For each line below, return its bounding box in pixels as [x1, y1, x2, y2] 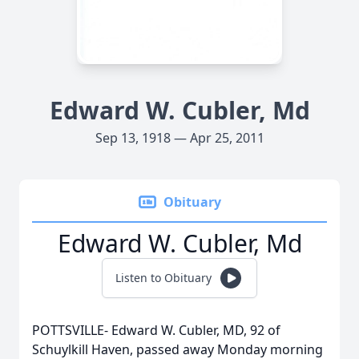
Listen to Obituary [115, 270, 212, 285]
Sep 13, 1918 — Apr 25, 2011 [95, 129, 264, 147]
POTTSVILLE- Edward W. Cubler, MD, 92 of [32, 321, 280, 339]
